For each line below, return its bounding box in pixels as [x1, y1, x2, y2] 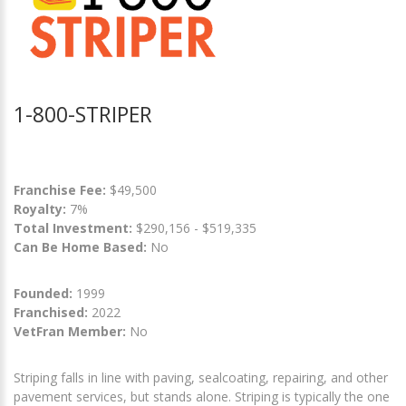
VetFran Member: [14, 323, 126, 341]
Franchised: [14, 304, 88, 322]
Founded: [14, 285, 72, 303]
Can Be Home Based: [14, 238, 147, 256]
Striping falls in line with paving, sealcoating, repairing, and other [14, 369, 388, 387]
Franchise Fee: [14, 181, 110, 199]
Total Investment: [14, 219, 136, 237]
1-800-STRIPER [14, 100, 152, 130]
